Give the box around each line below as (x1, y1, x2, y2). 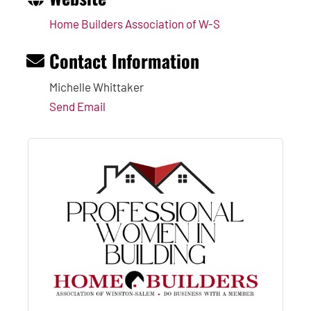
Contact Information (49, 47, 199, 74)
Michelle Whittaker (49, 79, 144, 94)
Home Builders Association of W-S (49, 16, 220, 31)
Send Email (49, 99, 106, 113)
